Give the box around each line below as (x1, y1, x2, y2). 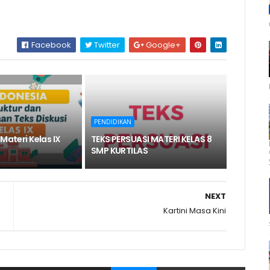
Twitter (92, 39, 121, 51)
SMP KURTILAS (90, 145, 148, 157)
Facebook (30, 39, 72, 51)
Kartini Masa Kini (163, 205, 227, 216)
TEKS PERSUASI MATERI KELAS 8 (90, 133, 212, 145)
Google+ (144, 39, 181, 51)
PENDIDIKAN (93, 118, 131, 126)
